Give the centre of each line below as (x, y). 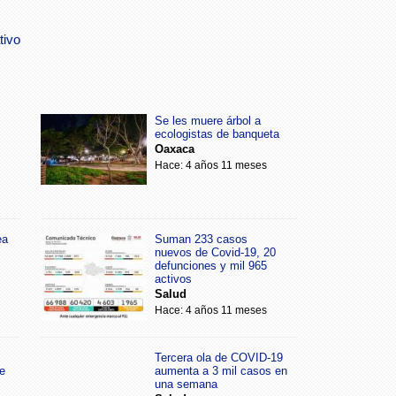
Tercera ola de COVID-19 (219, 357)
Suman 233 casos (201, 239)
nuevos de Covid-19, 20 (215, 252)
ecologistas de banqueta (217, 133)
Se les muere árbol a (208, 120)
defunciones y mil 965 (211, 265)
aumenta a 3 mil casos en (221, 370)
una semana (186, 384)
